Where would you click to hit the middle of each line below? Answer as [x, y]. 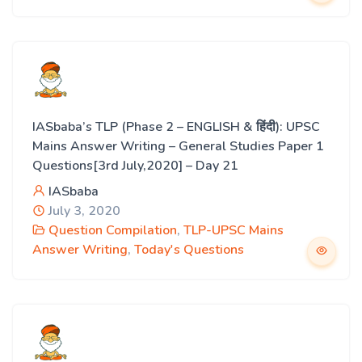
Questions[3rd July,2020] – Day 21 [135, 166]
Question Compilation [113, 230]
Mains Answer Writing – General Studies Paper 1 [178, 146]
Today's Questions [189, 250]
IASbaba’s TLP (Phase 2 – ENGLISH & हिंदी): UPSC [176, 127]
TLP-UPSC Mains [234, 230]
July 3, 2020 [83, 211]
